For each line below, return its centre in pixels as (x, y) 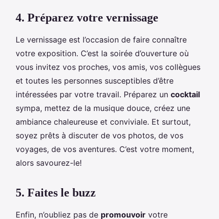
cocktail (185, 94)
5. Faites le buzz (56, 192)
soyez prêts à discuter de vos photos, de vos (99, 135)
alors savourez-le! (49, 163)
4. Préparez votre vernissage (87, 17)
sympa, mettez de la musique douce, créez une (103, 108)
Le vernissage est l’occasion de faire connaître (101, 39)
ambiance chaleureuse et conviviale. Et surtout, (103, 121)
